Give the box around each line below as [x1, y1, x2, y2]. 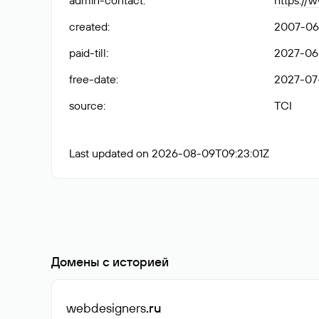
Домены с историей [51, 253, 169, 270]
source [69, 98, 103, 113]
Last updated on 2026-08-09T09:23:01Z [69, 146, 269, 160]
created [69, 19, 108, 33]
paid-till [69, 46, 106, 60]
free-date [69, 72, 116, 86]
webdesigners [66, 300, 146, 316]
